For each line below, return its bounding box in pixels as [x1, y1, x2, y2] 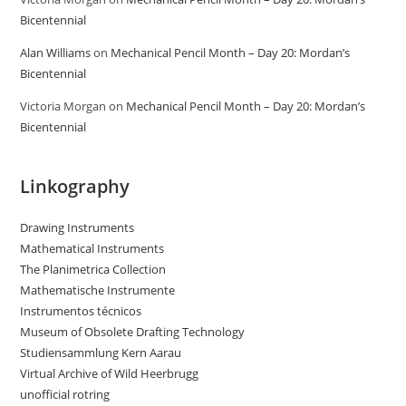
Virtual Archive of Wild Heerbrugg [20, 364, 199, 382]
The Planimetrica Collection [20, 260, 167, 277]
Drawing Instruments [20, 218, 135, 236]
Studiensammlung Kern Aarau [20, 343, 182, 361]
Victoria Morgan [20, 97, 107, 114]
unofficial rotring [20, 385, 111, 402]
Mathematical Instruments [20, 239, 165, 256]
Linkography [20, 173, 130, 198]
